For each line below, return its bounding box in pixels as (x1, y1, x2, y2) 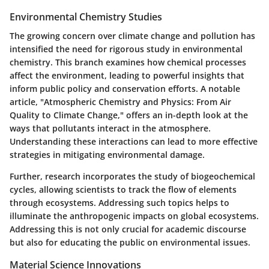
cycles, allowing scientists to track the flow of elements (10, 184, 237, 196)
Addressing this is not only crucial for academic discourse (10, 223, 246, 235)
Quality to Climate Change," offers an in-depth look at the (10, 109, 248, 121)
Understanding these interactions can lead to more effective (10, 136, 258, 148)
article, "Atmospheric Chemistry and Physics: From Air (10, 96, 231, 108)
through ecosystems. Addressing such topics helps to (10, 197, 229, 209)
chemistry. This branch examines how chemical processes (10, 56, 246, 68)
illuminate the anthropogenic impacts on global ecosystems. (10, 210, 259, 222)
